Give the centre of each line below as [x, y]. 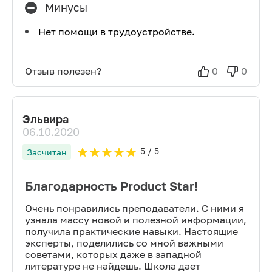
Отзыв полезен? [63, 71]
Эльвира [46, 119]
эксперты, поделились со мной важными [124, 243]
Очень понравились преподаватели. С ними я [134, 208]
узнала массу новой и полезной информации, [136, 220]
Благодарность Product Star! [111, 186]
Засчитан [47, 152]
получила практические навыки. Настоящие [131, 231]
